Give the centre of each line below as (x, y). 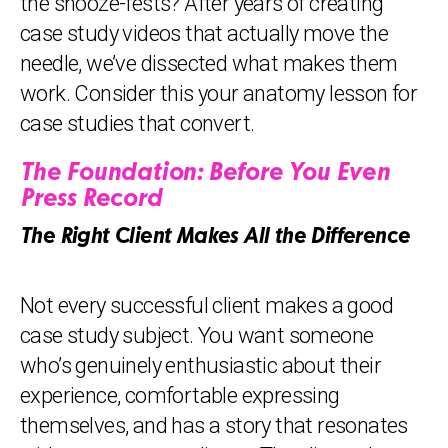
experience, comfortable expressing (180, 395)
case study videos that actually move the (204, 33)
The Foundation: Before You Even (205, 173)
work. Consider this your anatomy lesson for (219, 93)
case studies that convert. (137, 123)
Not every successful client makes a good (206, 305)
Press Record (91, 199)
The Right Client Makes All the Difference (215, 237)
